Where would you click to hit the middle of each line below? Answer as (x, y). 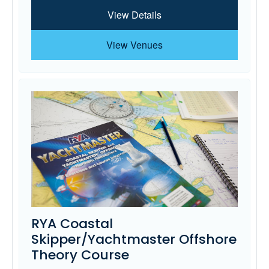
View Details (134, 15)
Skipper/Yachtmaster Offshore (134, 240)
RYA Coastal (72, 224)
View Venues (134, 45)
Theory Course (80, 255)
